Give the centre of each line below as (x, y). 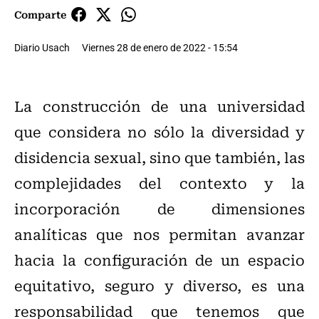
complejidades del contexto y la (159, 183)
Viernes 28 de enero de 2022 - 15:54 (160, 48)
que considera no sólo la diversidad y (159, 132)
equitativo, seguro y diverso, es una (159, 286)
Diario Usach (42, 48)
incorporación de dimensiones (159, 209)
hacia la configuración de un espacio (159, 260)
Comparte (40, 15)
